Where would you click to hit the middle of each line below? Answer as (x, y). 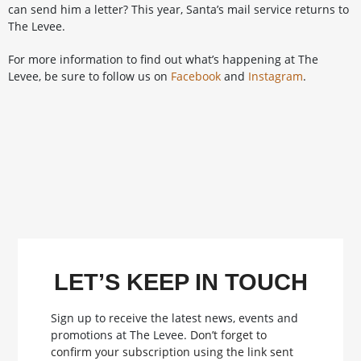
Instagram (276, 76)
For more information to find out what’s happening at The (163, 59)
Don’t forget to (228, 335)
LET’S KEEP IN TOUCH (180, 282)
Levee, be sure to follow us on (89, 76)
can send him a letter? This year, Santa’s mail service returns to (178, 9)
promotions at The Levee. (120, 335)
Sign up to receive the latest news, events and (174, 318)
